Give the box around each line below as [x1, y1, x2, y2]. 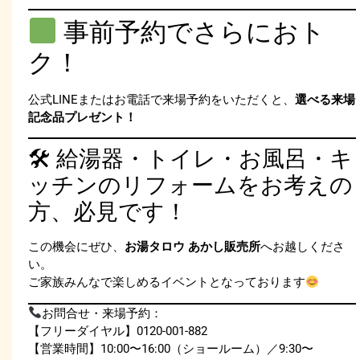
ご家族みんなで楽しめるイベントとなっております [28, 275, 305, 290]
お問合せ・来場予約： [42, 305, 163, 321]
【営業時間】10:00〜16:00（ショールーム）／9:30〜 [28, 341, 313, 356]
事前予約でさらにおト [57, 16, 326, 47]
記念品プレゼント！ [28, 109, 137, 125]
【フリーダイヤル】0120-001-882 [28, 323, 207, 338]
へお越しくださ [260, 239, 345, 255]
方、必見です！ [28, 198, 187, 226]
